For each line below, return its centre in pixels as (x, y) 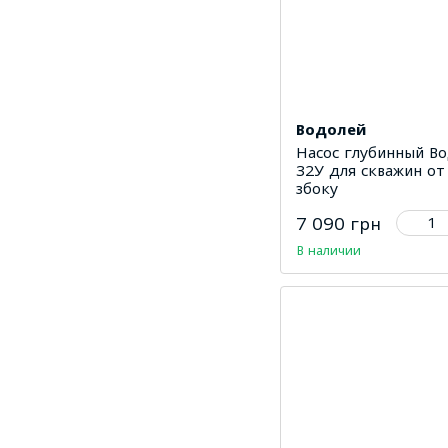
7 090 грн (338, 223)
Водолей (331, 128)
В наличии (328, 249)
